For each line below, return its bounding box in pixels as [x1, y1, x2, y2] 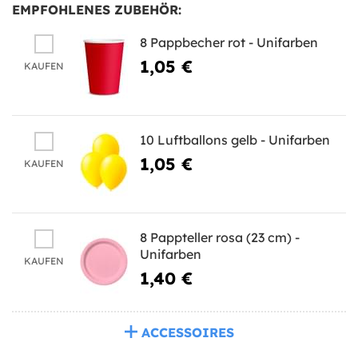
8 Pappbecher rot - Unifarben [140, 34, 318, 50]
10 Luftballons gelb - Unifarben [140, 131, 330, 148]
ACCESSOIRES [141, 324, 234, 340]
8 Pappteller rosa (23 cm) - [140, 229, 300, 245]
